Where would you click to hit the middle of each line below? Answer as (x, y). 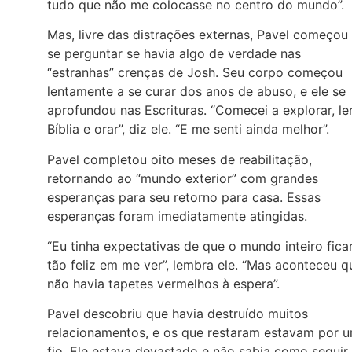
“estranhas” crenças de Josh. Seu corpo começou (195, 73)
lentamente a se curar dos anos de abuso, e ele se (196, 92)
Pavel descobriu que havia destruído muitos (178, 314)
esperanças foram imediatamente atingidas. (177, 216)
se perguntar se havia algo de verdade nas (174, 54)
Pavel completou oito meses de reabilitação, (180, 159)
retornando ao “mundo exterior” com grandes (183, 178)
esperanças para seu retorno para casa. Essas (184, 197)
